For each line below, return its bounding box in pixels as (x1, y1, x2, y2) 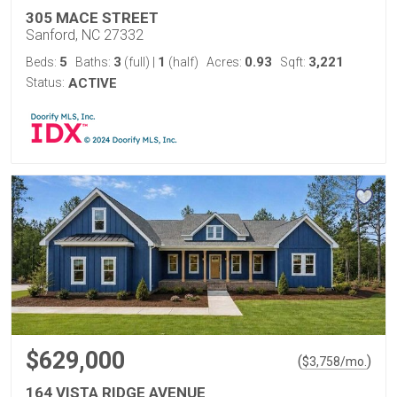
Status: (26, 75, 65, 90)
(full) (121, 55, 152, 69)
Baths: (75, 55, 113, 69)
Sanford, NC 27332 (26, 27, 144, 43)
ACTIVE (68, 75, 117, 91)
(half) (166, 55, 198, 69)
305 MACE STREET (26, 9, 159, 27)
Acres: (206, 55, 245, 69)
